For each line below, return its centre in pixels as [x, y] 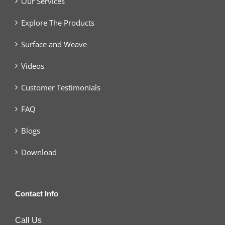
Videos [33, 66]
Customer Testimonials [61, 87]
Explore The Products [58, 22]
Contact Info [37, 193]
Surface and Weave [54, 44]
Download [39, 152]
